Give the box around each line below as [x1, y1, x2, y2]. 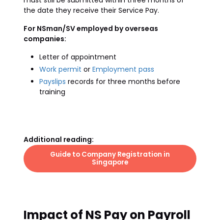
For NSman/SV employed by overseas [24, 24, 158, 33]
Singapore [92, 158, 128, 167]
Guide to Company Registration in [50, 150, 170, 159]
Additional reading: [24, 135, 94, 144]
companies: [24, 34, 66, 44]
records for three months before [66, 77, 180, 86]
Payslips [39, 77, 66, 86]
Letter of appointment [39, 52, 116, 62]
